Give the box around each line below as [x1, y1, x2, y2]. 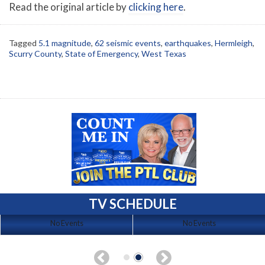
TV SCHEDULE [88, 195, 177, 212]
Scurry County [9, 49, 62, 59]
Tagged [9, 38, 38, 49]
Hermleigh [215, 38, 253, 49]
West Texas [141, 49, 186, 59]
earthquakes [164, 38, 211, 49]
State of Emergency [65, 49, 138, 59]
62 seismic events [95, 38, 161, 49]
